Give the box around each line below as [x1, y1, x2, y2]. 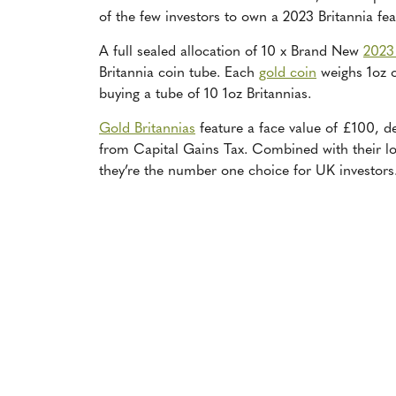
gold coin [259, 65, 316, 80]
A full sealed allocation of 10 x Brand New [99, 44, 363, 59]
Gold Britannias [99, 121, 195, 136]
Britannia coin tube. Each [99, 65, 259, 80]
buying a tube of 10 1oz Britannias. [99, 87, 311, 102]
